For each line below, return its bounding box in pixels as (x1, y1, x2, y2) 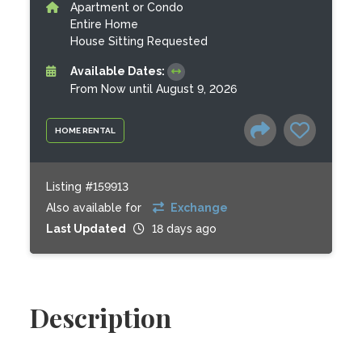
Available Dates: (70, 65, 168, 78)
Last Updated (46, 222, 127, 235)
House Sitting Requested (70, 35, 208, 48)
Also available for (46, 201, 145, 214)
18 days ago (152, 222, 217, 235)
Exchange (168, 201, 229, 214)
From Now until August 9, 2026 (70, 82, 238, 95)
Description (30, 300, 172, 335)
